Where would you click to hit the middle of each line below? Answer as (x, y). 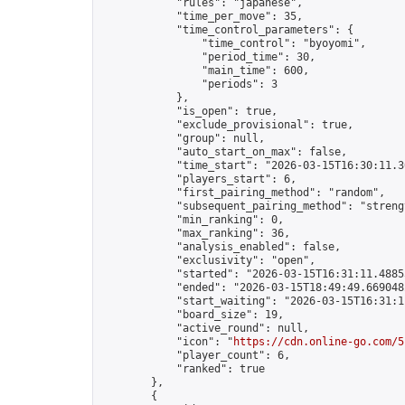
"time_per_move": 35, (202, 16)
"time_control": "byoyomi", (233, 43)
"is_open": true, (189, 111)
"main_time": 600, (205, 71)
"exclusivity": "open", (208, 260)
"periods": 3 (189, 84)
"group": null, (183, 138)
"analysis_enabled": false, (221, 247)
